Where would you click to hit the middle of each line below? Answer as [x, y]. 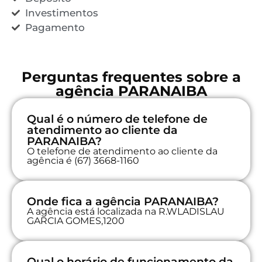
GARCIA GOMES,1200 [76, 220]
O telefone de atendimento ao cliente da [122, 151]
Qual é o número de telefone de [117, 119]
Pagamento [55, 27]
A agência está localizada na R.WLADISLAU [126, 211]
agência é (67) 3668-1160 [83, 160]
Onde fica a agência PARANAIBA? [123, 201]
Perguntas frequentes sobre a [131, 77]
